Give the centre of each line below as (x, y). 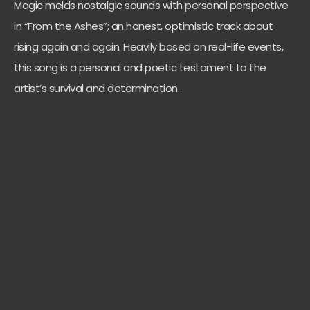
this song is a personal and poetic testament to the (140, 67)
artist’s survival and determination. (97, 88)
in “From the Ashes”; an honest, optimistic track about (143, 26)
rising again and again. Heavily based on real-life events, (148, 47)
